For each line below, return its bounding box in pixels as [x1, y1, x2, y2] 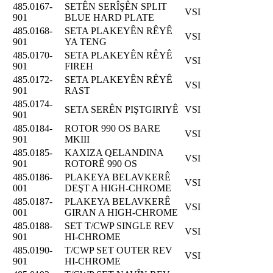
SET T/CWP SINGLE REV [65, 220, 174, 231]
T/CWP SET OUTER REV [65, 244, 172, 255]
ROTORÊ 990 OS [65, 158, 137, 169]
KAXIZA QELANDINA [65, 147, 163, 158]
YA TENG [65, 36, 107, 47]
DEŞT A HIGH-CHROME [65, 182, 171, 193]
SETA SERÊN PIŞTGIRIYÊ [65, 104, 179, 115]
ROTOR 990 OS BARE [65, 122, 160, 133]
